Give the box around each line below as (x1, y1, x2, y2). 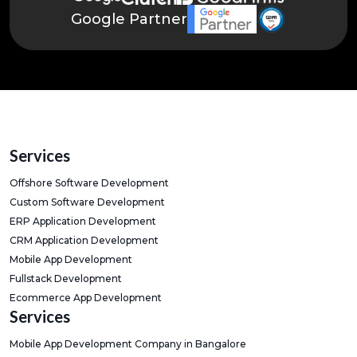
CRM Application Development (10, 234, 159, 246)
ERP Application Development (10, 215, 156, 227)
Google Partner (70, 10, 187, 28)
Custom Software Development (10, 196, 165, 208)
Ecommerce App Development (10, 292, 162, 304)
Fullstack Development (10, 273, 122, 284)
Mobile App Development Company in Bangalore (10, 338, 246, 350)
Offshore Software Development (10, 177, 169, 189)
